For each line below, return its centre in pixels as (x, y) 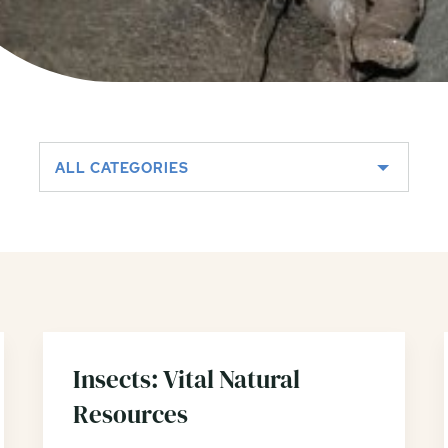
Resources (130, 414)
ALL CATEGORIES (122, 168)
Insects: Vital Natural (186, 379)
